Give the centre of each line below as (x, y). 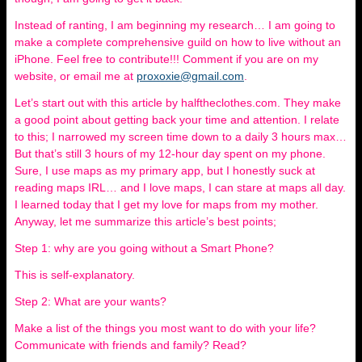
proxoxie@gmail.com (190, 76)
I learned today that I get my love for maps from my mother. (166, 204)
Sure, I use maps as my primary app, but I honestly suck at (165, 170)
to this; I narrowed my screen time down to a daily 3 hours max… (181, 137)
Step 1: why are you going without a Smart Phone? (146, 248)
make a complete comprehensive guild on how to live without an (178, 42)
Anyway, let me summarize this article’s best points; (147, 221)
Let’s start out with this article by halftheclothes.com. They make (178, 103)
